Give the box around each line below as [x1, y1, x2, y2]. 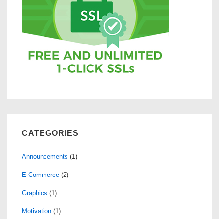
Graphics [22, 189, 47, 197]
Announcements [22, 153, 68, 160]
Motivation [22, 207, 51, 215]
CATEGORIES [22, 129, 79, 138]
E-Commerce [22, 171, 59, 178]
